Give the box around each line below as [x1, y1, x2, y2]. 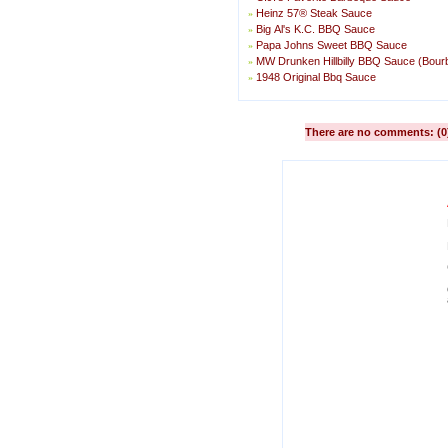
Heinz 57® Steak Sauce [256, 7, 372, 19]
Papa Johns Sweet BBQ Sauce [256, 39, 407, 51]
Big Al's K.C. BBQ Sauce [256, 23, 375, 35]
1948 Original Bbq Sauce [256, 71, 376, 83]
